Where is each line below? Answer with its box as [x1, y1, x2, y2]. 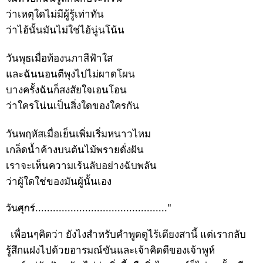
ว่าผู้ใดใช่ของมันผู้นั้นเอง [6, 176, 112, 188]
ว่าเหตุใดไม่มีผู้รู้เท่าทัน [6, 9, 104, 21]
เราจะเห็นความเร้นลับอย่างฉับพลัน [6, 160, 157, 172]
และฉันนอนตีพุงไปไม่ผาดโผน [6, 69, 135, 80]
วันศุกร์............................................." [6, 201, 171, 214]
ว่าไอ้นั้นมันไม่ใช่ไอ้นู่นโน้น [6, 25, 124, 36]
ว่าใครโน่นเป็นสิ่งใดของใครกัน [6, 100, 139, 112]
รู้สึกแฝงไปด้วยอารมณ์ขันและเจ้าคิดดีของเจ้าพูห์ [6, 245, 215, 257]
